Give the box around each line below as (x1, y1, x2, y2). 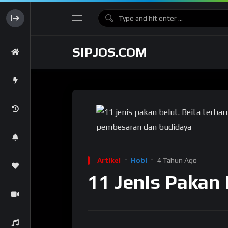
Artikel (97, 156, 121, 164)
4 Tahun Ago (157, 156, 197, 164)
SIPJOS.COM (72, 45, 147, 60)
